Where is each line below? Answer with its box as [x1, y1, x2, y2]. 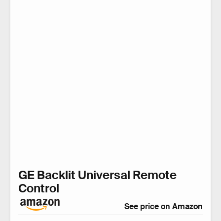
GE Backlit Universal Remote [18, 167, 177, 183]
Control [18, 181, 59, 196]
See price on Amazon [124, 201, 203, 212]
